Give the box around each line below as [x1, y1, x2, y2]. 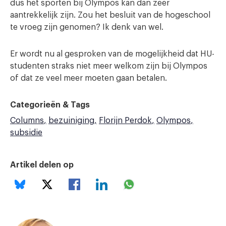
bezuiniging [48, 117, 94, 125]
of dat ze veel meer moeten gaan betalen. [10, 74, 169, 83]
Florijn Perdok [99, 117, 152, 125]
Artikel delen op [10, 161, 74, 169]
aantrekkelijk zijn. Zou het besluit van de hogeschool [10, 11, 210, 20]
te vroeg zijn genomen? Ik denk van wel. [10, 23, 163, 32]
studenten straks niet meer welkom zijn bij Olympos [10, 62, 207, 71]
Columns [10, 117, 44, 125]
